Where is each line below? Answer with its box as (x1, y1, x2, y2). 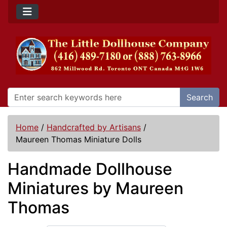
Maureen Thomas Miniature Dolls (16, 134, 141, 145)
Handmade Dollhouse (8, 159, 172, 179)
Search (186, 92, 213, 103)
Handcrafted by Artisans (47, 122, 141, 133)
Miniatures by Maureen (8, 178, 183, 199)
